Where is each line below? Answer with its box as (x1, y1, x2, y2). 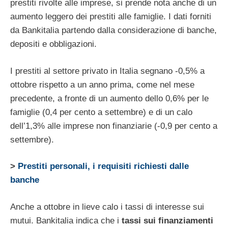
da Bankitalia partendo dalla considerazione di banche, (10, 25, 217, 36)
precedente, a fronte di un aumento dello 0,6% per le (10, 93, 209, 103)
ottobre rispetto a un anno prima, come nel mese (10, 79, 194, 90)
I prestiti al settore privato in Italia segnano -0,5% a (10, 66, 205, 76)
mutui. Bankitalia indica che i (10, 215, 119, 225)
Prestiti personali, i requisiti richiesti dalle (18, 161, 189, 172)
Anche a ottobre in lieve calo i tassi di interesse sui (10, 202, 204, 212)
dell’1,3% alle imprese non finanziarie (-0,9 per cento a (10, 121, 217, 131)
